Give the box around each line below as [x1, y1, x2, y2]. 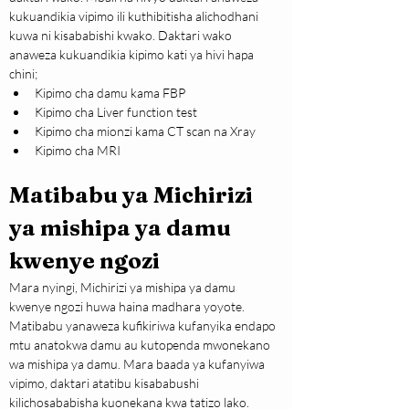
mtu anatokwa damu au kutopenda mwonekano [9, 337, 273, 353]
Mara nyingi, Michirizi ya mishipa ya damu [9, 279, 238, 296]
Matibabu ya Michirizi [9, 182, 257, 209]
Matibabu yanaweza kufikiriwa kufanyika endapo [9, 318, 278, 334]
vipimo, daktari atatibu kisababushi [9, 375, 202, 392]
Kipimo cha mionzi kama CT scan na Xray [35, 123, 256, 140]
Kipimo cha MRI [35, 142, 121, 159]
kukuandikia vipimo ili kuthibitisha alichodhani [9, 8, 261, 25]
